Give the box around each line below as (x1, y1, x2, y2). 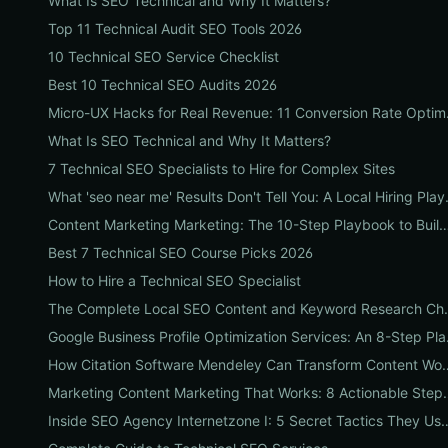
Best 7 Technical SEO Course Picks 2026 (48, 244, 313, 261)
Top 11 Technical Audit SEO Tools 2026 (48, 20, 302, 37)
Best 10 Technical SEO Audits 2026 (48, 76, 277, 93)
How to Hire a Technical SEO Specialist (48, 272, 301, 289)
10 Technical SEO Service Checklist (48, 48, 279, 65)
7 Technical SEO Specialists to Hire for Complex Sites (48, 160, 395, 177)
